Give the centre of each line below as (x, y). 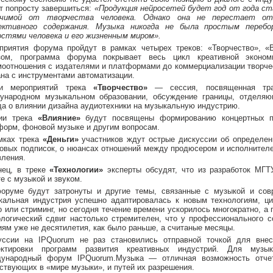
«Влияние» (59, 118)
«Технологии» (76, 170)
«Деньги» (60, 139)
